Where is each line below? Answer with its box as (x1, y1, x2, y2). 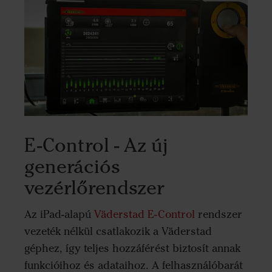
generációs (24, 154, 120, 178)
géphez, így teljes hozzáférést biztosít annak (24, 241, 240, 255)
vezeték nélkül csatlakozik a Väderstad (24, 224, 212, 238)
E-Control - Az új (24, 133, 168, 157)
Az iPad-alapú (24, 207, 94, 221)
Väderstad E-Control (94, 207, 195, 221)
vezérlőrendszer (24, 175, 165, 200)
